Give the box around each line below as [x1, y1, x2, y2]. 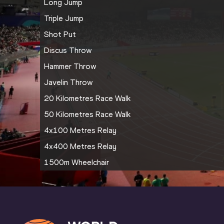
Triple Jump [44, 13, 83, 23]
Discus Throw [44, 45, 92, 55]
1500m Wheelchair [44, 157, 109, 167]
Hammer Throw [44, 61, 96, 71]
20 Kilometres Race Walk [44, 93, 130, 103]
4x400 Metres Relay [44, 141, 116, 151]
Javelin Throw [44, 77, 93, 87]
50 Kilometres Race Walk [44, 109, 130, 119]
